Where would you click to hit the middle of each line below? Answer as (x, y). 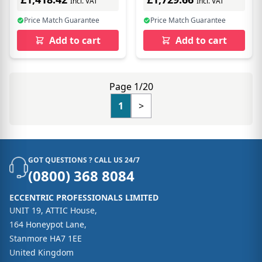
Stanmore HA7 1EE (46, 238)
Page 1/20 (131, 86)
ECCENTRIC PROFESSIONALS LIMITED (84, 197)
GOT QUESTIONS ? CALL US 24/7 (84, 160)
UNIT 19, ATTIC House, (53, 210)
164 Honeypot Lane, (48, 224)
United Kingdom (42, 252)
